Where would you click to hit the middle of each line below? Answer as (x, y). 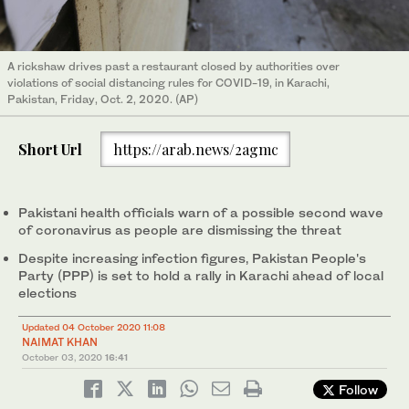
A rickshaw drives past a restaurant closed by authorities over (173, 67)
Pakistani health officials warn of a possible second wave (201, 213)
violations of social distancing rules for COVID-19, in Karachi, (168, 83)
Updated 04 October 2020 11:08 (94, 327)
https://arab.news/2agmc (195, 149)
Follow (357, 390)
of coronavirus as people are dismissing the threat (180, 230)
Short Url (50, 149)
